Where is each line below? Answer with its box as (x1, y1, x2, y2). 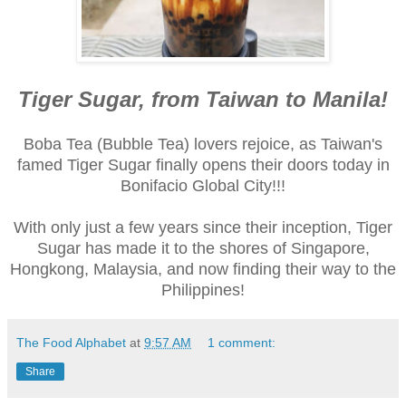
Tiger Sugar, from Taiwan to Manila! (18, 87, 388, 111)
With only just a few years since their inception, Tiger (14, 218, 392, 237)
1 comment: (208, 335, 276, 350)
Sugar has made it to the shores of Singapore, (36, 239, 370, 257)
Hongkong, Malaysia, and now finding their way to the (10, 260, 396, 278)
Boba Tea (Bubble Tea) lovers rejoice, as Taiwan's (24, 135, 382, 153)
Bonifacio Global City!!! (121, 177, 285, 195)
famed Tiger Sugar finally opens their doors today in (16, 156, 390, 174)
